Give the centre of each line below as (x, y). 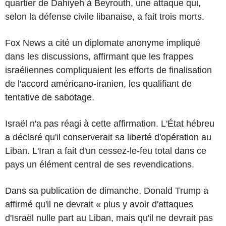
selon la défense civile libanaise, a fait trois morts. (105, 16)
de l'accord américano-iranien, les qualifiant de (98, 83)
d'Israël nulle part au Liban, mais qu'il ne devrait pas (109, 218)
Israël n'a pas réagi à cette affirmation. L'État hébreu (110, 123)
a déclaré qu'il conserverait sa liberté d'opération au (108, 137)
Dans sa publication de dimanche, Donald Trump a (107, 190)
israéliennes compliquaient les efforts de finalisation (108, 70)
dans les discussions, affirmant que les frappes (99, 56)
